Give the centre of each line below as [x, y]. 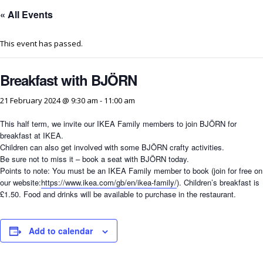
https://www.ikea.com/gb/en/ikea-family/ [109, 182]
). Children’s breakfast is [218, 182]
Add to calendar [61, 230]
